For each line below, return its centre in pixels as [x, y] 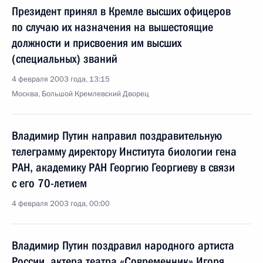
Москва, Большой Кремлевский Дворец [80, 94]
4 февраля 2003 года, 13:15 [61, 79]
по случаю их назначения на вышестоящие [112, 27]
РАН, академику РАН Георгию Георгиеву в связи [123, 167]
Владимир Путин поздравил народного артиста [123, 245]
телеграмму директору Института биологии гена [124, 151]
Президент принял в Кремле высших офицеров [121, 11]
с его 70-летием [49, 183]
